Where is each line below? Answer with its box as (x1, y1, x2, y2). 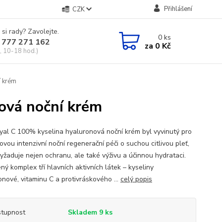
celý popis (120, 174, 152, 184)
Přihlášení (164, 4, 192, 13)
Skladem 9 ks (67, 208, 112, 217)
